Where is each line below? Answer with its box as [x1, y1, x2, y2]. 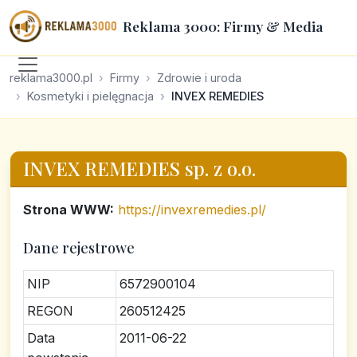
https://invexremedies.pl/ [118, 202, 266, 218]
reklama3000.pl [10, 71, 92, 84]
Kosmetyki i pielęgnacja [27, 89, 154, 103]
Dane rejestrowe [23, 238, 135, 257]
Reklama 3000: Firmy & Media [122, 17, 323, 35]
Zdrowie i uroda [157, 71, 241, 84]
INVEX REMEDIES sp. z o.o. [23, 156, 256, 181]
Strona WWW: [23, 202, 114, 218]
